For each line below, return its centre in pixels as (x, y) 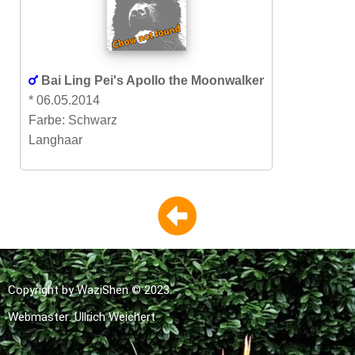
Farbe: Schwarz (73, 120)
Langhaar (55, 140)
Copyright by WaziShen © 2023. (90, 290)
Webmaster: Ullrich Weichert (82, 317)
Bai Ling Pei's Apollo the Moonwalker (153, 80)
